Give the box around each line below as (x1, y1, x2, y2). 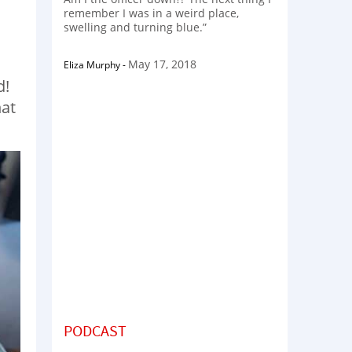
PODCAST (64, 320, 126, 340)
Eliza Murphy (64, 57, 120, 71)
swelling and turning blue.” (64, 19, 207, 35)
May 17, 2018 (128, 56, 196, 71)
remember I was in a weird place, (64, 5, 239, 20)
